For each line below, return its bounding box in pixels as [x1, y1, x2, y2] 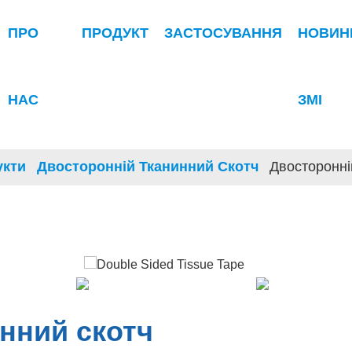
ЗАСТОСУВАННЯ [163, 25, 282, 41]
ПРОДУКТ [81, 25, 148, 41]
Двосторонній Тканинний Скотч [37, 159, 258, 174]
